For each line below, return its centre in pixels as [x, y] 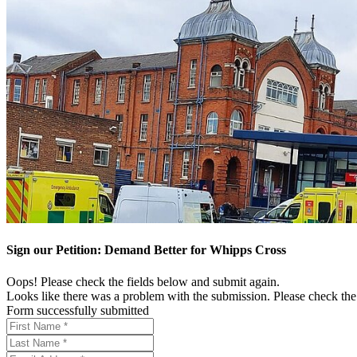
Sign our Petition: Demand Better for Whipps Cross [146, 250]
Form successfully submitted [78, 310]
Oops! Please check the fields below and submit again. [143, 281]
